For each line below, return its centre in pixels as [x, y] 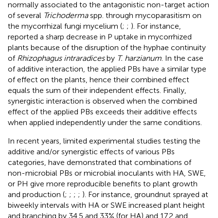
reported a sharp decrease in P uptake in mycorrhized [100, 36]
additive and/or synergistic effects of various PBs [91, 151]
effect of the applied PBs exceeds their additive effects [102, 111]
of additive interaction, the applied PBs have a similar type [107, 69]
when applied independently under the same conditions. [105, 122]
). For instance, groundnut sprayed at [145, 194]
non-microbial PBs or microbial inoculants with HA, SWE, [107, 173]
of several [26, 15]
